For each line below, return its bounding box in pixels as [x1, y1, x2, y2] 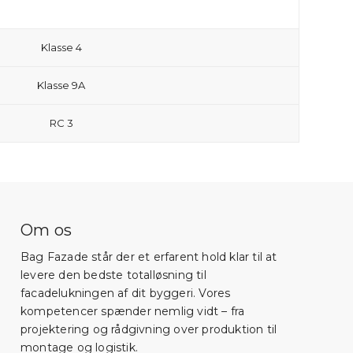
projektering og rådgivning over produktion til [20, 321, 277, 336]
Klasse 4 [40, 41, 82, 54]
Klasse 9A [37, 79, 86, 91]
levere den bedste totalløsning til [20, 267, 206, 282]
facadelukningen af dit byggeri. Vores [20, 285, 231, 300]
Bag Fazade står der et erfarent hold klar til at [20, 249, 277, 264]
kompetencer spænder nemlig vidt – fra [20, 303, 245, 318]
